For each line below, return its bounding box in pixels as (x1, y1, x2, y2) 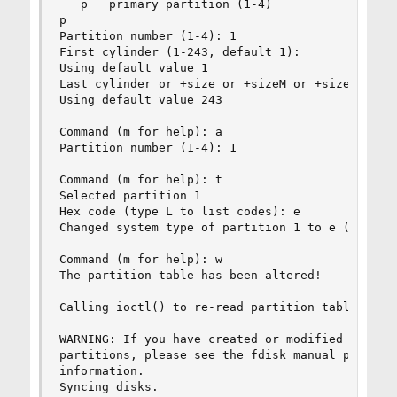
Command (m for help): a (58, 124, 222, 138)
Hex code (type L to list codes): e (58, 204, 300, 218)
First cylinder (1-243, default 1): (58, 44, 300, 58)
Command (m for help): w (58, 252, 222, 266)
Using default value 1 (58, 60, 208, 74)
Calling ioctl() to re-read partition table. (58, 300, 364, 314)
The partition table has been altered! (58, 268, 322, 282)
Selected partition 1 (58, 188, 201, 202)
